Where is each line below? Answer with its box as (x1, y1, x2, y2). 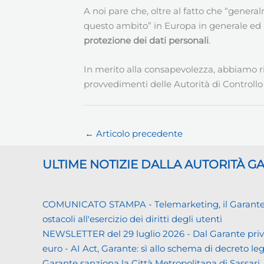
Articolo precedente (94, 127, 183, 139)
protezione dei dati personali (84, 35, 209, 46)
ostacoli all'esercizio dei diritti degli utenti (42, 213, 222, 225)
